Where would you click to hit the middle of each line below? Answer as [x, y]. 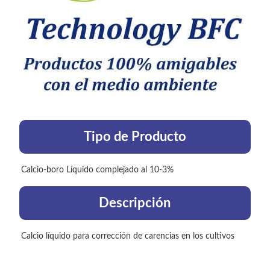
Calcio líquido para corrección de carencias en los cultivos [128, 237]
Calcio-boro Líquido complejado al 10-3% [97, 170]
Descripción [135, 203]
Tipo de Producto [135, 137]
